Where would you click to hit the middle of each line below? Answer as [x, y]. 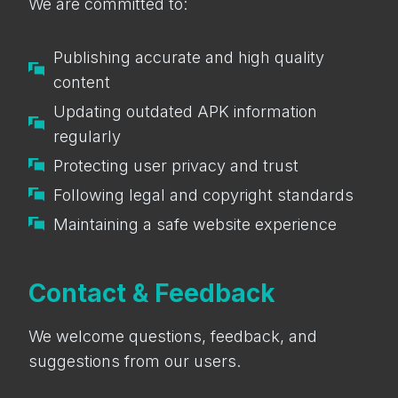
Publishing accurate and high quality [189, 57]
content [82, 82]
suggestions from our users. [135, 361]
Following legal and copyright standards [203, 195]
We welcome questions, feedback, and [173, 336]
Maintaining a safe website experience [195, 224]
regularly [87, 136]
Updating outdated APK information [185, 111]
